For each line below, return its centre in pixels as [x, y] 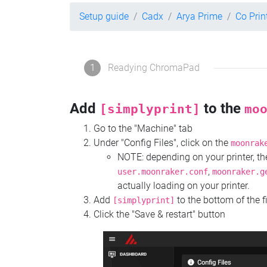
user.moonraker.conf [163, 172]
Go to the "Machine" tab [143, 129]
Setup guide [104, 16]
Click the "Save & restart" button [159, 215]
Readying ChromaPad [154, 68]
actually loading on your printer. [184, 186]
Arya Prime [199, 16]
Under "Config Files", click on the [162, 143]
